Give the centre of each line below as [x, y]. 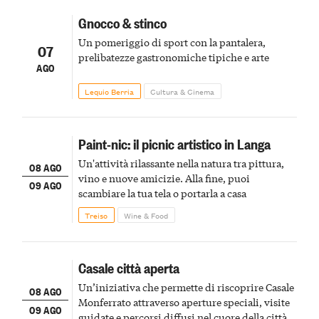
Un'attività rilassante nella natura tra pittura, [181, 163]
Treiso [96, 215]
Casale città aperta [129, 268]
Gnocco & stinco [122, 23]
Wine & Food [146, 215]
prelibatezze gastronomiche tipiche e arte [173, 57]
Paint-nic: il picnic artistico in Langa [174, 143]
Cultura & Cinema [183, 91]
